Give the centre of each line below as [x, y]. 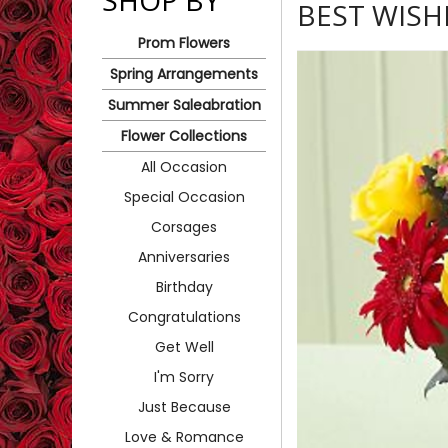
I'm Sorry [184, 376]
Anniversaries [184, 256]
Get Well [184, 346]
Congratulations [184, 316]
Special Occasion [184, 196]
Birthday [184, 286]
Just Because [184, 406]
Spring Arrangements [184, 73]
